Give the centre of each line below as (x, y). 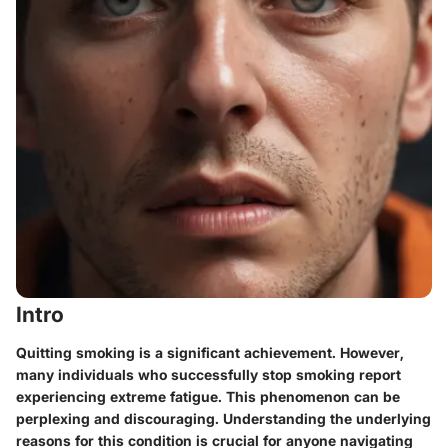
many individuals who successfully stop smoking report (208, 374)
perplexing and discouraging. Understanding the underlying (223, 418)
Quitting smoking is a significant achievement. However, (210, 352)
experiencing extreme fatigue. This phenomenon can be (208, 396)
